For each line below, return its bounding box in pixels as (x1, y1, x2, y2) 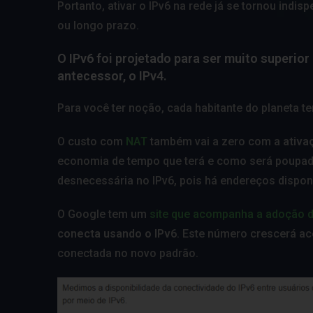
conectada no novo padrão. (57, 246, 198, 260)
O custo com (57, 134, 126, 148)
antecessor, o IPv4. (57, 68, 167, 83)
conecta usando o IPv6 (57, 226, 177, 240)
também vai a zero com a (150, 134, 283, 148)
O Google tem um (57, 207, 150, 221)
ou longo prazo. (57, 18, 139, 32)
